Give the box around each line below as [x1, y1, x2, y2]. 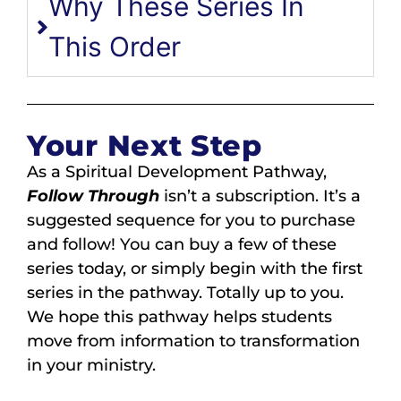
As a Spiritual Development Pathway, [27, 162, 327, 183]
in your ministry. [27, 355, 156, 376]
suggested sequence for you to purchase [27, 210, 355, 231]
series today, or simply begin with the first [27, 259, 363, 279]
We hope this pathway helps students [27, 307, 332, 328]
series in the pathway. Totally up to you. [27, 283, 344, 303]
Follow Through [27, 186, 159, 207]
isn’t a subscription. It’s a [159, 186, 361, 207]
